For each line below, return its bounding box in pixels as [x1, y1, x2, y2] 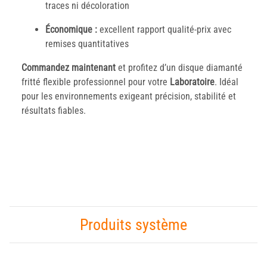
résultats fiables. [21, 105, 86, 117]
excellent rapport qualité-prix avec [97, 24, 231, 36]
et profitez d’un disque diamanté [116, 62, 243, 74]
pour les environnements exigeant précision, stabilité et [21, 91, 236, 103]
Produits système [80, 216, 187, 234]
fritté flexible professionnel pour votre [21, 76, 170, 88]
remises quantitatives [45, 38, 129, 50]
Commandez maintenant [21, 62, 116, 74]
